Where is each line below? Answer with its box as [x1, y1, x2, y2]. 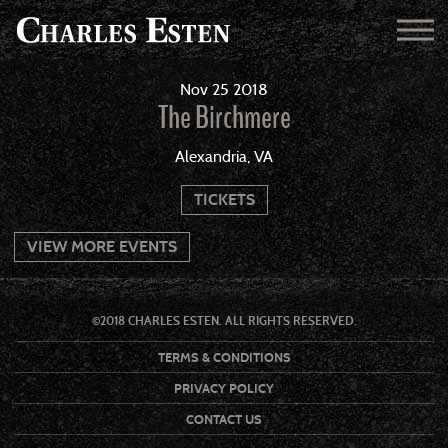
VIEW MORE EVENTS [26, 236, 177, 256]
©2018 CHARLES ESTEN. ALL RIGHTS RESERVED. [91, 314, 357, 328]
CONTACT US [186, 410, 262, 428]
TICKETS [193, 190, 255, 209]
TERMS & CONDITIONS [157, 348, 291, 366]
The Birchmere [157, 95, 291, 140]
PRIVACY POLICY [174, 379, 274, 397]
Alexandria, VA [175, 146, 273, 166]
